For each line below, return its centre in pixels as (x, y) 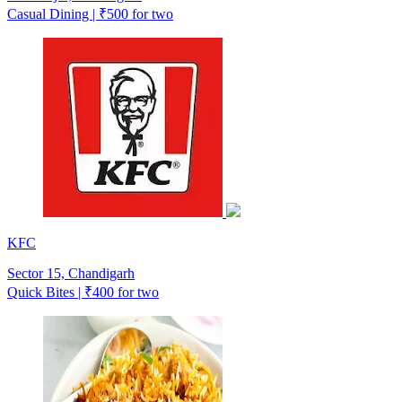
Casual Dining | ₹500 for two (90, 13)
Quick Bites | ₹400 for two (83, 292)
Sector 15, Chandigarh (71, 273)
